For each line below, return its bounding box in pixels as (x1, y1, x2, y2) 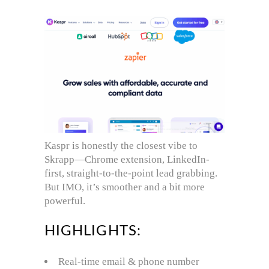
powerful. (44, 195, 85, 207)
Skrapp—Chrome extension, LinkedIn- (44, 153, 210, 165)
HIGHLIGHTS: (44, 223, 141, 238)
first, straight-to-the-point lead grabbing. (44, 167, 217, 179)
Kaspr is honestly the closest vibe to (44, 139, 198, 151)
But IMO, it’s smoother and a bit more (44, 181, 205, 193)
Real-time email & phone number (58, 255, 199, 267)
